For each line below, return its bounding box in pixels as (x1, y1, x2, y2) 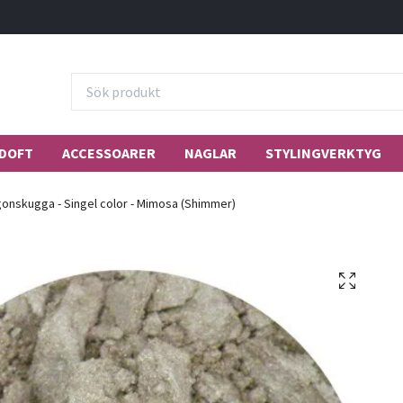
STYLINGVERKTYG (265, 143, 381, 162)
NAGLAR (184, 143, 237, 162)
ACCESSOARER (62, 143, 156, 162)
